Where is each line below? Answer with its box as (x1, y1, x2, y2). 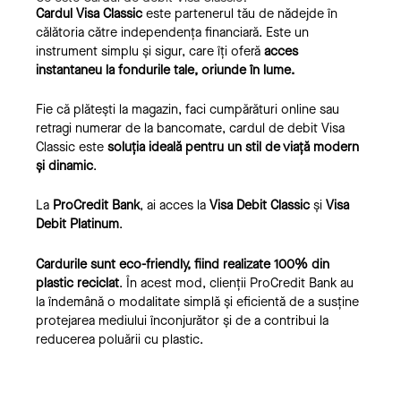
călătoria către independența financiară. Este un (36, 23, 309, 41)
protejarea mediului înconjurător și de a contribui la (36, 311, 328, 329)
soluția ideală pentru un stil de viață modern (107, 139, 359, 157)
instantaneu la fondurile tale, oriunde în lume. (36, 61, 294, 79)
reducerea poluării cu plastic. (36, 330, 203, 348)
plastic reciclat (36, 274, 119, 292)
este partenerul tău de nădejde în (142, 4, 337, 22)
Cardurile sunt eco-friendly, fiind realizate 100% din (36, 255, 329, 273)
